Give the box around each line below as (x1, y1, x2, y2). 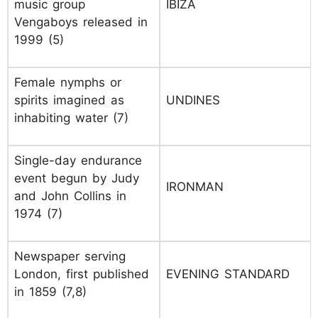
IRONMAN (166, 180, 224, 194)
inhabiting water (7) (14, 111, 128, 125)
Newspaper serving (14, 249, 126, 263)
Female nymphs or (14, 75, 121, 89)
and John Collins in (14, 189, 126, 203)
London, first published (14, 267, 149, 281)
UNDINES (166, 93, 220, 107)
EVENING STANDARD (166, 267, 290, 281)
